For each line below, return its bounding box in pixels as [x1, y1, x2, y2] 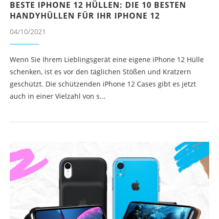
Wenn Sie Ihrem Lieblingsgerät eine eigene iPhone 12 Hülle [10, 54, 204, 64]
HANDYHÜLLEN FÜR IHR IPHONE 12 [10, 10, 160, 21]
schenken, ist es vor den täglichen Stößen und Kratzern [10, 66, 191, 76]
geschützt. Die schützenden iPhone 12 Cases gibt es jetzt [10, 79, 196, 88]
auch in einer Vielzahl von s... [10, 91, 106, 101]
